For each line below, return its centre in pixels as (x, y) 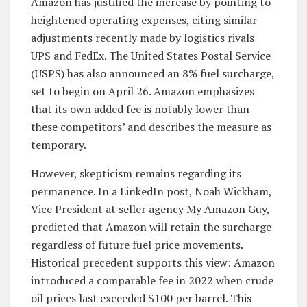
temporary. (59, 145)
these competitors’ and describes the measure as (151, 127)
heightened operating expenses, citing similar (144, 20)
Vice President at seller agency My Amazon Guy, (150, 209)
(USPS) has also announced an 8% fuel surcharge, (152, 74)
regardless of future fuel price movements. (137, 245)
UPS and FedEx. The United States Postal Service (151, 56)
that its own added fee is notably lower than (140, 109)
